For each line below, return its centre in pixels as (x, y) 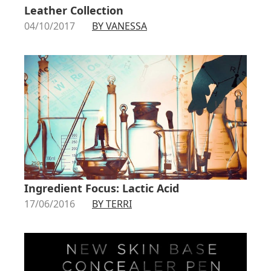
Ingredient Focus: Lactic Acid (102, 188)
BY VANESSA (119, 26)
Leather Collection (74, 10)
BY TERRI (112, 204)
